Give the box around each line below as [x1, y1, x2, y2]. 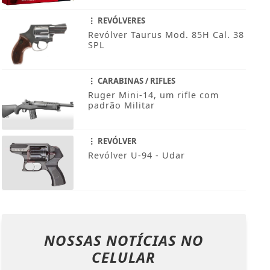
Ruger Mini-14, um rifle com [87, 89, 219, 101]
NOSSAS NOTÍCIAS [43, 230, 181, 251]
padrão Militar [87, 99, 155, 111]
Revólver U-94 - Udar [87, 149, 185, 162]
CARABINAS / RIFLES [95, 75, 175, 87]
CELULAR [92, 247, 156, 268]
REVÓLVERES [95, 15, 145, 27]
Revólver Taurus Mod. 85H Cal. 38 [87, 29, 244, 41]
